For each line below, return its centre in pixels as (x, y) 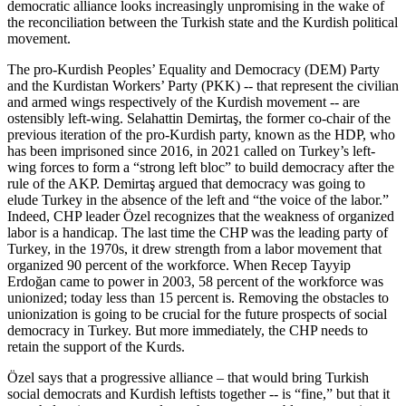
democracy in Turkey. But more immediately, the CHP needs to (188, 330)
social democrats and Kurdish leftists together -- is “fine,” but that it (198, 393)
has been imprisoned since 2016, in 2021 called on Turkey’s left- (191, 150)
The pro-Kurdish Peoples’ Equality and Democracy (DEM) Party (193, 69)
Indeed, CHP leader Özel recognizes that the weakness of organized (201, 216)
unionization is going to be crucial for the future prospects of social (197, 314)
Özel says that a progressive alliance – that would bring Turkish (188, 377)
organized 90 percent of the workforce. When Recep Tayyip (179, 265)
